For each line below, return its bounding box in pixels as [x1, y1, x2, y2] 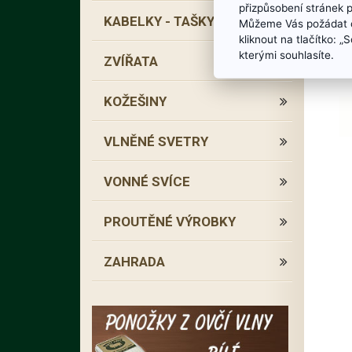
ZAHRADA [104, 254, 165, 269]
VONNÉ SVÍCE [104, 174, 190, 189]
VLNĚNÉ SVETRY [104, 134, 208, 149]
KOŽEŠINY [104, 93, 167, 109]
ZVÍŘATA [104, 53, 158, 69]
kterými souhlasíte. [239, 48, 334, 61]
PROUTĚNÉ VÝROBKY [104, 214, 236, 229]
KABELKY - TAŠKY [104, 13, 214, 29]
